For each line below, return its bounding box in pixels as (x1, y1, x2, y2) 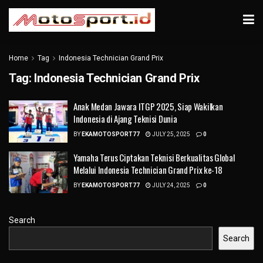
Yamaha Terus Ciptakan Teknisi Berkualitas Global (73, 150, 235, 164)
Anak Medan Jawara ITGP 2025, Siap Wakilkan (73, 100, 223, 113)
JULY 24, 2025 (151, 181, 190, 188)
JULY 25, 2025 (151, 131, 190, 137)
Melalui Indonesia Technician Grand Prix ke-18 (73, 163, 222, 176)
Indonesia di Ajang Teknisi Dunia (73, 112, 177, 125)
